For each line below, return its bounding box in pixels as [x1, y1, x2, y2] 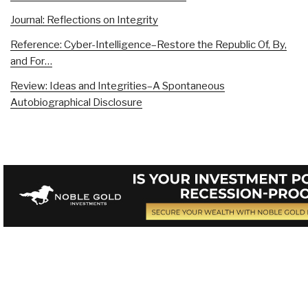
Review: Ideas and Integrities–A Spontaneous [10, 79, 225, 92]
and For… [10, 54, 52, 67]
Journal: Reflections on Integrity [10, 13, 158, 26]
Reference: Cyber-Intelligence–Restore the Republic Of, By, [10, 38, 287, 51]
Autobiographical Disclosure [10, 96, 142, 109]
